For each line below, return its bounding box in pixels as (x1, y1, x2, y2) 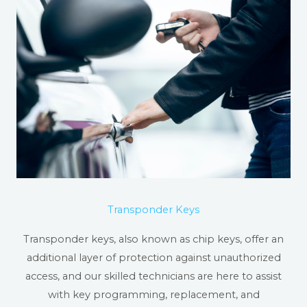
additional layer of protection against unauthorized (26, 251, 281, 265)
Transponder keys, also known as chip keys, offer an (23, 233, 284, 246)
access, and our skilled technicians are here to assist (25, 270, 282, 283)
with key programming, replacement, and (47, 288, 260, 302)
